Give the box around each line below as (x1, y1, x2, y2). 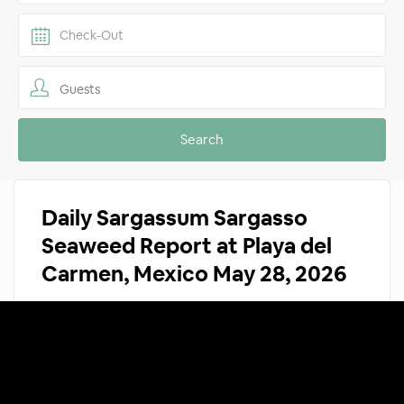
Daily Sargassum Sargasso (41, 204, 308, 233)
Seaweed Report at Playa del (41, 232, 333, 261)
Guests (60, 81, 101, 98)
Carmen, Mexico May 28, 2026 (41, 260, 347, 289)
